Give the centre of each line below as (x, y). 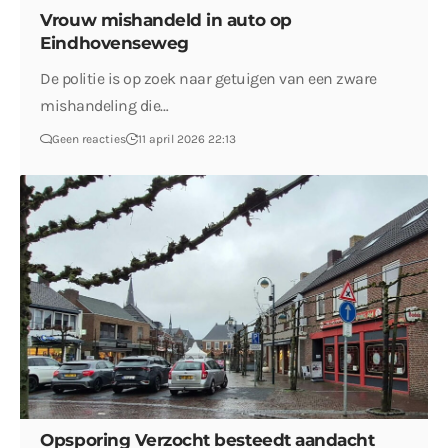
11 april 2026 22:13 (187, 139)
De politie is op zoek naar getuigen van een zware (208, 79)
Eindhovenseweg (114, 43)
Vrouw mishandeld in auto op (166, 20)
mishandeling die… (104, 106)
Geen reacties (89, 139)
